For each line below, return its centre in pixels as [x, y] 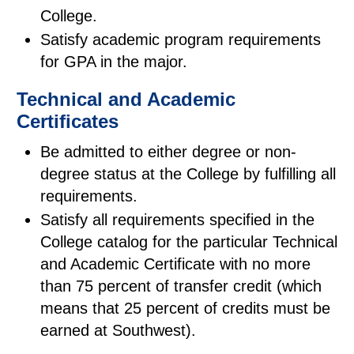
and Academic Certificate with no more [175, 264]
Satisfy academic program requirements [181, 40]
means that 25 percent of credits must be [185, 308]
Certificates [68, 121]
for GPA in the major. [114, 62]
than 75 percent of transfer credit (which [181, 286]
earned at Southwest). [118, 330]
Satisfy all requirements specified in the [177, 220]
